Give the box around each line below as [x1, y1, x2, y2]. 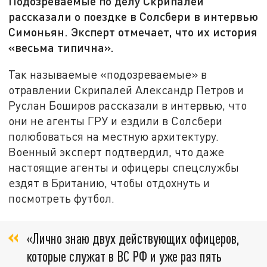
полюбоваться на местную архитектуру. [8, 129, 219, 143]
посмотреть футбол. [8, 191, 115, 205]
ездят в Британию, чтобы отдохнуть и [8, 175, 210, 190]
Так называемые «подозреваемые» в [8, 67, 207, 81]
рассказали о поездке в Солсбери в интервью [8, 9, 259, 24]
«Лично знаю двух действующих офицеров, [27, 229, 240, 247]
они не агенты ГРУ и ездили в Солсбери [8, 113, 223, 128]
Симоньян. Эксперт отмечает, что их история [8, 24, 258, 39]
